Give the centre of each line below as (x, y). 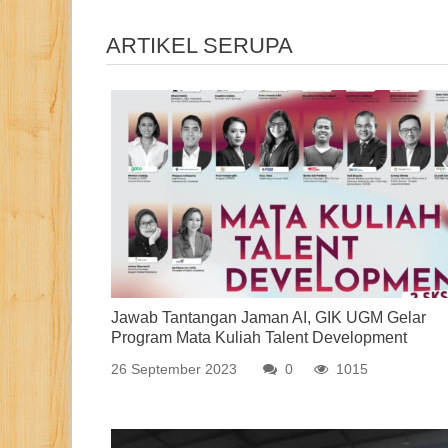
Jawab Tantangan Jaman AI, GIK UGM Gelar (268, 318)
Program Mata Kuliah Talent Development (259, 338)
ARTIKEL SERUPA (199, 45)
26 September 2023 (174, 369)
